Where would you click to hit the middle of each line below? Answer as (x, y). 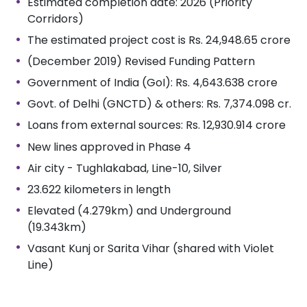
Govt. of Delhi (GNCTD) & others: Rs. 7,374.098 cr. (159, 104)
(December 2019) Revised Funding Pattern (141, 61)
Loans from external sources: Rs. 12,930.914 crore (156, 125)
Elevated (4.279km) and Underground (129, 211)
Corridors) (55, 19)
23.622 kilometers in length (99, 190)
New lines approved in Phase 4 (109, 147)
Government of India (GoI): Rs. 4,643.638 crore (152, 83)
